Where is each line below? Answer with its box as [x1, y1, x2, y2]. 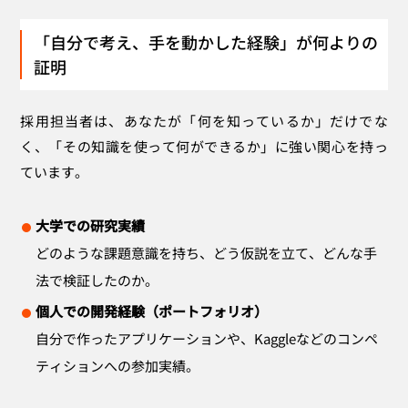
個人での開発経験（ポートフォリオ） [36, 301, 269, 321]
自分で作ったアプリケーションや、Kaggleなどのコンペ [36, 329, 379, 349]
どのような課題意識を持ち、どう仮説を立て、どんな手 [36, 243, 378, 263]
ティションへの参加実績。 [36, 356, 200, 376]
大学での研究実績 [36, 216, 146, 236]
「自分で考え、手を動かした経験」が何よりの [34, 30, 379, 55]
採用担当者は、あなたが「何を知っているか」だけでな [20, 111, 388, 131]
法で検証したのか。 [36, 270, 159, 291]
